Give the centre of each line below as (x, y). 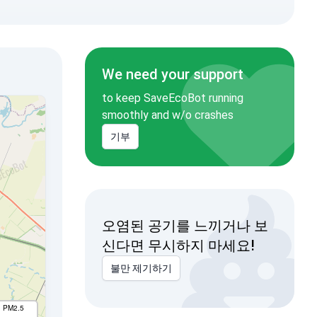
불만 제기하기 (141, 268)
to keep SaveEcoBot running (172, 98)
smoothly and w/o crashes (167, 115)
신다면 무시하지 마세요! (178, 246)
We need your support (172, 74)
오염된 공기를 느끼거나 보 (185, 226)
